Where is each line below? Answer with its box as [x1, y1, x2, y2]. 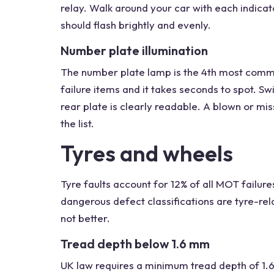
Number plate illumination [61, 43, 208, 58]
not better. [61, 212, 110, 224]
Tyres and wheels [61, 139, 233, 167]
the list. [61, 117, 94, 130]
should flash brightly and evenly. [61, 18, 211, 31]
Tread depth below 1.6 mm [61, 236, 210, 251]
